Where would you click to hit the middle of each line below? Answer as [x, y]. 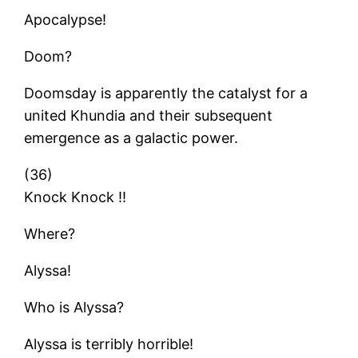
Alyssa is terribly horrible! [109, 344]
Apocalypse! [66, 19]
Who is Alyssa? [74, 307]
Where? [50, 233]
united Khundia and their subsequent [149, 115]
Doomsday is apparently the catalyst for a [166, 93]
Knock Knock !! [76, 197]
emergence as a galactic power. [131, 137]
